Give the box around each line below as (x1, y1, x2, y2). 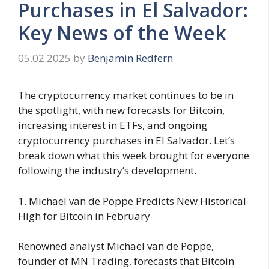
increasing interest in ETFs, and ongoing (18, 118, 207, 133)
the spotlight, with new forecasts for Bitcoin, (18, 103, 225, 118)
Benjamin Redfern (88, 51, 173, 65)
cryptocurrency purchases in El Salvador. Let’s (18, 133, 235, 148)
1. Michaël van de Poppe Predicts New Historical (18, 193, 246, 208)
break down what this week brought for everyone (18, 148, 249, 163)
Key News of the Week (18, 19, 226, 46)
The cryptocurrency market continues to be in (18, 88, 234, 103)
